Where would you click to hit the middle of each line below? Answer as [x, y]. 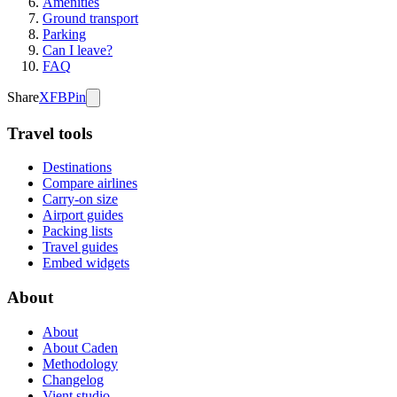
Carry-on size [80, 199]
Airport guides [83, 215]
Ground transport [90, 18]
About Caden [80, 347]
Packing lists [78, 231]
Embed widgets [86, 263]
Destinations [77, 167]
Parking [64, 34]
